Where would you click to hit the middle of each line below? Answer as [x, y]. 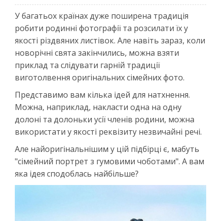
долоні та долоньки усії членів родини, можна [105, 119]
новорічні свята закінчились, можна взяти [97, 53]
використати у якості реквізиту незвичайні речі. [109, 131]
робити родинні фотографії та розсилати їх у [101, 28]
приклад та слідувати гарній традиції [87, 65]
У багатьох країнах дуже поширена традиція [102, 16]
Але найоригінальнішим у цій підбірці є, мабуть [107, 149]
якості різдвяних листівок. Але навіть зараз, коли [110, 40]
